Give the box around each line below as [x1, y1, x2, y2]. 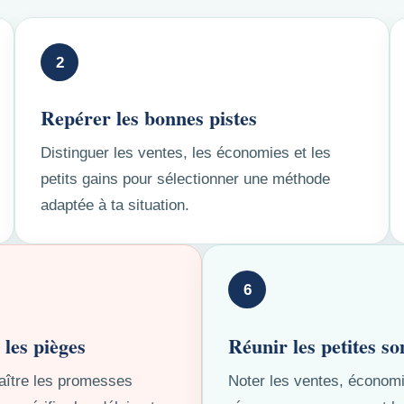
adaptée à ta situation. [41, 197, 189, 215]
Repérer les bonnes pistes [41, 103, 257, 133]
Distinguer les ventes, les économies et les [41, 144, 331, 162]
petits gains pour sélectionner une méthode [41, 170, 330, 188]
